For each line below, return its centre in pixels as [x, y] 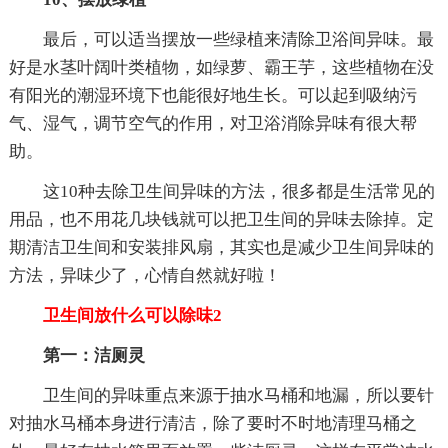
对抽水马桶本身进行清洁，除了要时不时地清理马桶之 [212, 423]
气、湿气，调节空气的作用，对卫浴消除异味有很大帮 [212, 123]
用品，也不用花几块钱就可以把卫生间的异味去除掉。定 [221, 219]
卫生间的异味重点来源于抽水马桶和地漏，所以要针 [238, 395]
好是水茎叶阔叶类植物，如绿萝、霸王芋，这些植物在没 [221, 67]
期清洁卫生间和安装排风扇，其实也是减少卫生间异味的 [221, 247]
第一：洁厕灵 [93, 355]
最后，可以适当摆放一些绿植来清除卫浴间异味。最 [238, 39]
